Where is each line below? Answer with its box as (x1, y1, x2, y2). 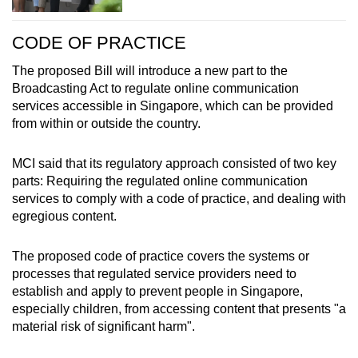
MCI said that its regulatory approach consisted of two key (12, 157, 336, 171)
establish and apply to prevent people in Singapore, (12, 284, 303, 299)
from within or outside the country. (12, 117, 201, 131)
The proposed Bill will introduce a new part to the (12, 64, 288, 78)
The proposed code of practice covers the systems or (12, 249, 309, 264)
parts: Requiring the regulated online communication (12, 174, 308, 189)
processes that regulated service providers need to (12, 267, 296, 281)
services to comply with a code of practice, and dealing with (12, 192, 346, 206)
